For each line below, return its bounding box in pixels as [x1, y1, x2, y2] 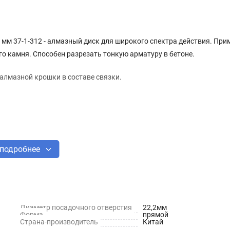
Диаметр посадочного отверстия [20, 203, 132, 212]
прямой [142, 210, 168, 219]
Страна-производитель [20, 217, 98, 226]
